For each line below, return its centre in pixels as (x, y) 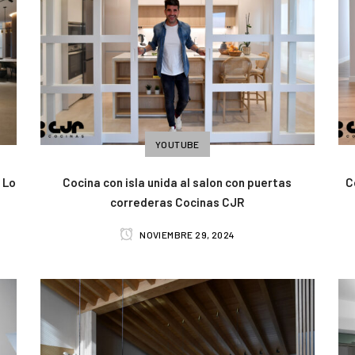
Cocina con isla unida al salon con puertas (177, 182)
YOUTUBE (177, 144)
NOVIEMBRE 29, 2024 (186, 234)
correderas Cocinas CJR (177, 202)
